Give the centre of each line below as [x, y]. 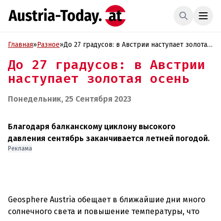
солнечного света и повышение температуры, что [104, 211]
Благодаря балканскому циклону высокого [92, 127]
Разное [48, 45]
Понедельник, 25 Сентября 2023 [70, 99]
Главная [20, 45]
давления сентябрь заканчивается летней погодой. [109, 138]
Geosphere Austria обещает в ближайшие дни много [107, 200]
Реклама [20, 148]
